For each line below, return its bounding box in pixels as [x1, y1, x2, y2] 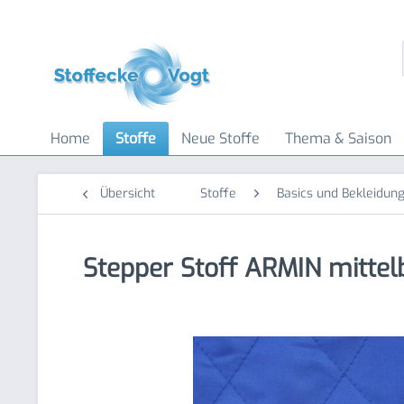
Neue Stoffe [181, 129, 260, 148]
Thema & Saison [285, 129, 391, 148]
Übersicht [100, 185, 155, 202]
